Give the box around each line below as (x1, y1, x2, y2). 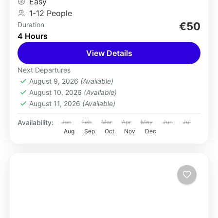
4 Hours (18, 31, 48, 41)
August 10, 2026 (29, 88, 84, 96)
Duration (18, 20, 44, 29)
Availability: (18, 118, 54, 127)
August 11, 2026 (29, 99, 82, 108)
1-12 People (29, 8, 72, 18)
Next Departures (18, 66, 71, 74)
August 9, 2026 (29, 77, 80, 85)
